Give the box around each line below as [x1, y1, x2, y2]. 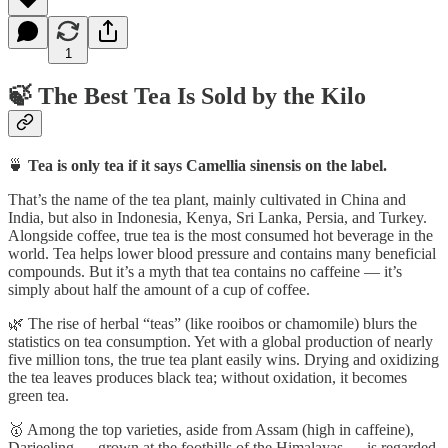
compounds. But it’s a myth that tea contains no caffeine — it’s [8, 263, 402, 281]
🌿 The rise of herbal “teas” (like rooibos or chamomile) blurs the [8, 315, 417, 333]
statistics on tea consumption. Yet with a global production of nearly [8, 333, 433, 351]
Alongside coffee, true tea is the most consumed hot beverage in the [8, 227, 433, 245]
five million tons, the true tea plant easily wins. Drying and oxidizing [8, 351, 439, 369]
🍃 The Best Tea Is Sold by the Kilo [8, 83, 366, 110]
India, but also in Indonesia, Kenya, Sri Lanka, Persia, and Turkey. [8, 209, 427, 227]
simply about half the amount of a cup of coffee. [8, 281, 310, 299]
